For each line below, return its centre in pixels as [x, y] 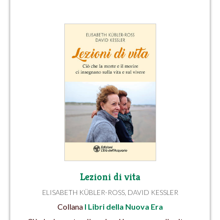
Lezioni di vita [110, 177]
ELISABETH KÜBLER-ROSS [83, 192]
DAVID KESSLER [153, 192]
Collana [71, 207]
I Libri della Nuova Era [124, 207]
